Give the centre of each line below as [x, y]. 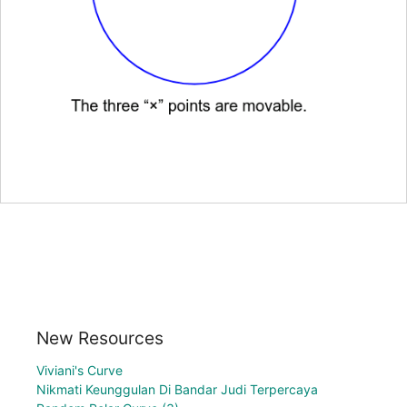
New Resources [100, 338]
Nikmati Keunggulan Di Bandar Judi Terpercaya [177, 389]
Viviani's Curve [79, 370]
